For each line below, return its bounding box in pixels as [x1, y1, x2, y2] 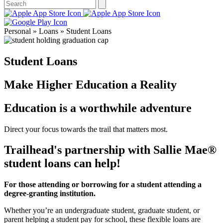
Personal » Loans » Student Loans [4, 26, 111, 35]
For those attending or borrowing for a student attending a [4, 180, 202, 189]
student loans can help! [4, 157, 120, 170]
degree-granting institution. [4, 189, 96, 198]
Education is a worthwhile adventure [4, 101, 192, 114]
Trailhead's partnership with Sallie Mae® [4, 143, 217, 157]
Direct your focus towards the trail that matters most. [4, 124, 168, 133]
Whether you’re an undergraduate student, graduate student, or [4, 206, 200, 215]
